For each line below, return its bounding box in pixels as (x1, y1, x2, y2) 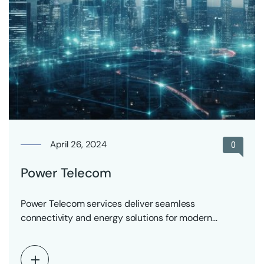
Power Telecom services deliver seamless (21, 197, 195, 210)
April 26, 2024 (50, 138, 107, 150)
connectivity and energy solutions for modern (21, 211, 213, 224)
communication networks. (21, 225, 129, 238)
